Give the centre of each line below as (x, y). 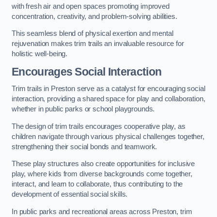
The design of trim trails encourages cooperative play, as (99, 126)
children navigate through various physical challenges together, (108, 136)
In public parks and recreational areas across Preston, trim (102, 211)
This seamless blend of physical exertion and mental (93, 34)
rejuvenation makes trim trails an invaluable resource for (98, 44)
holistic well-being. (40, 54)
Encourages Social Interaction (87, 71)
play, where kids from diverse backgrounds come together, (102, 174)
